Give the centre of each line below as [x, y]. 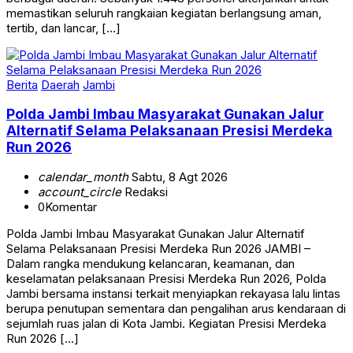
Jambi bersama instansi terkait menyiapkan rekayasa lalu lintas [173, 293]
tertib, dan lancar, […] [63, 28]
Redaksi [145, 191]
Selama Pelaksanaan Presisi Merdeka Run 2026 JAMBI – [158, 248]
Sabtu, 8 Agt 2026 [178, 176]
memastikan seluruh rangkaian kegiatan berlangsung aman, [164, 13]
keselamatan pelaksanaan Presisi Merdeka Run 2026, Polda [166, 278]
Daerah [60, 84]
